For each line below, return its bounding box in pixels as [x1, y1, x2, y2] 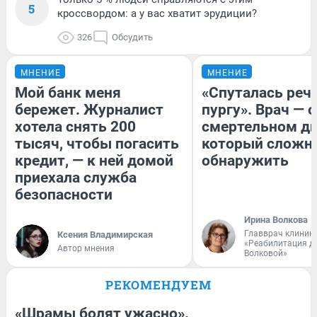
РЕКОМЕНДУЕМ [105, 276, 212, 293]
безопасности [15, 185, 113, 203]
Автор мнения [57, 243, 115, 253]
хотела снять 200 [15, 117, 136, 135]
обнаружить [202, 151, 289, 169]
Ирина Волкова [244, 214, 308, 225]
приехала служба [15, 168, 137, 186]
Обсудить [112, 31, 153, 42]
